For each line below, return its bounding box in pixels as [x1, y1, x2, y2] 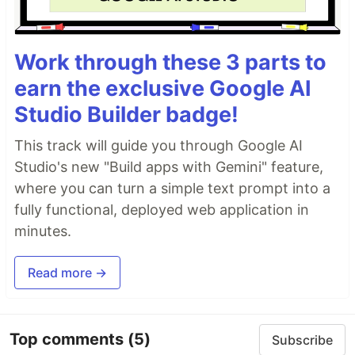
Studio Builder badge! [14, 101, 239, 128]
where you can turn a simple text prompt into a [14, 179, 330, 197]
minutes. [14, 222, 71, 239]
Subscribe [272, 331, 333, 348]
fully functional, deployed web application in [14, 200, 309, 218]
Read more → [28, 264, 107, 281]
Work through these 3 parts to [14, 48, 326, 75]
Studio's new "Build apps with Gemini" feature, [14, 158, 323, 175]
